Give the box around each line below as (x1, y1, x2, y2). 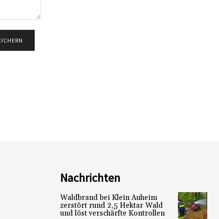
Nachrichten (60, 170, 120, 186)
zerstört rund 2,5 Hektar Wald (60, 201, 163, 211)
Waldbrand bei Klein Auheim (60, 193, 157, 203)
